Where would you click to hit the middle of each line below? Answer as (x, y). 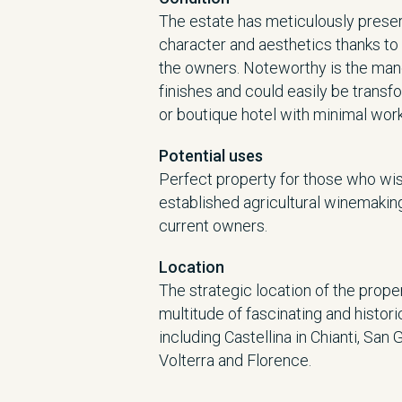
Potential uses (211, 156)
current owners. (213, 226)
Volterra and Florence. (235, 360)
